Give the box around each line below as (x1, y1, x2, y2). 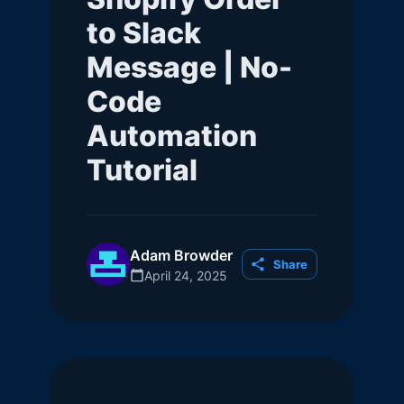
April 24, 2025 (144, 267, 227, 283)
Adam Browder (130, 245, 233, 264)
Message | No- (87, 50, 292, 85)
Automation (87, 118, 257, 153)
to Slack (87, 15, 201, 50)
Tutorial (87, 152, 197, 188)
